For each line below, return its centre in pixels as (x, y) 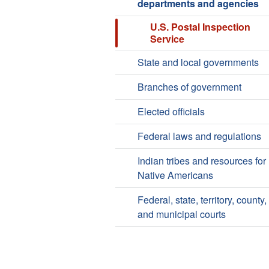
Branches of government (189, 87)
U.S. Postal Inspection (200, 27)
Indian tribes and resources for (201, 161)
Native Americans (175, 175)
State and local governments (198, 62)
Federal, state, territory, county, (202, 200)
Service (167, 39)
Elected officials (171, 112)
